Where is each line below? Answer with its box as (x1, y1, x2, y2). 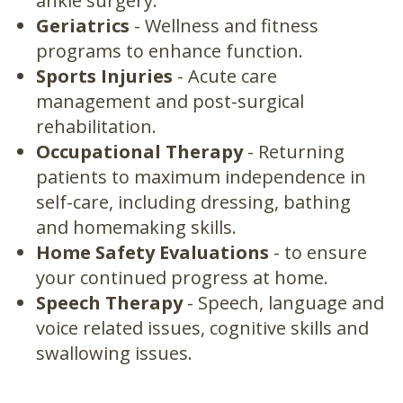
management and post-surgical (36, 88, 304, 113)
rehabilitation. (36, 113, 157, 139)
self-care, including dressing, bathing (36, 189, 351, 214)
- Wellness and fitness (130, 13, 318, 38)
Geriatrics (36, 13, 130, 38)
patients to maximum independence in (36, 164, 366, 189)
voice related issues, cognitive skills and (36, 315, 369, 340)
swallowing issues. (36, 340, 193, 365)
